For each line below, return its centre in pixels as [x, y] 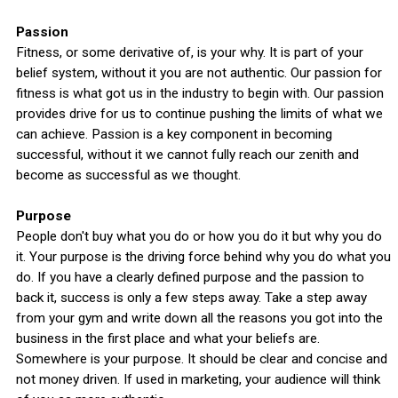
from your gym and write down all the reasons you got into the [199, 318]
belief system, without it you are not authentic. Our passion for [199, 73]
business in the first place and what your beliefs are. [167, 339]
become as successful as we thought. [128, 175]
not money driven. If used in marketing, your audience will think [198, 380]
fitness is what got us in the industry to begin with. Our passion [199, 94]
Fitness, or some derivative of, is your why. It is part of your [189, 53]
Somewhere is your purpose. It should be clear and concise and [201, 359]
